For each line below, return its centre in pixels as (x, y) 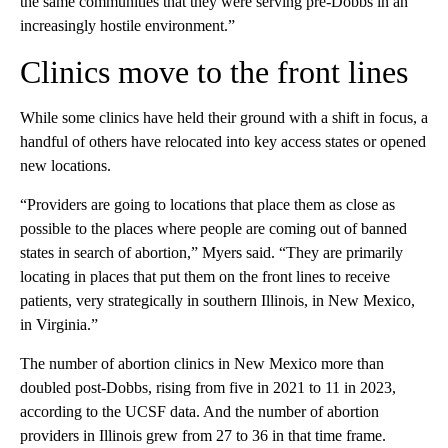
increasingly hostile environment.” (127, 25)
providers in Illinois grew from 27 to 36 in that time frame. (203, 435)
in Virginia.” (59, 324)
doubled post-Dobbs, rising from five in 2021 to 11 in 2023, (208, 387)
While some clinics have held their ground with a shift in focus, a (224, 117)
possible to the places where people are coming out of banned (213, 228)
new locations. (65, 165)
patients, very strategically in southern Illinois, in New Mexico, (217, 300)
